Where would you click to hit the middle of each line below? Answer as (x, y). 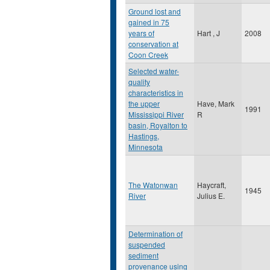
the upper (144, 103)
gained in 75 (149, 22)
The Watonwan (153, 185)
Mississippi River (156, 114)
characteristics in (156, 93)
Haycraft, (212, 185)
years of (141, 33)
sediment (143, 255)
